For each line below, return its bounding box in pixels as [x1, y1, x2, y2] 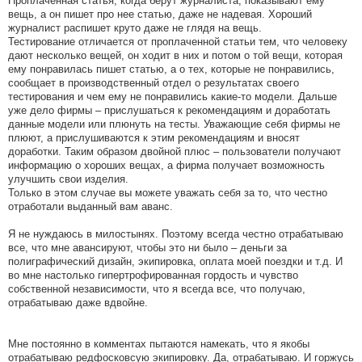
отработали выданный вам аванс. [8, 200, 173, 213]
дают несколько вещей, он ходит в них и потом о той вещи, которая [8, 49, 343, 62]
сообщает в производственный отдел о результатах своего [8, 77, 299, 90]
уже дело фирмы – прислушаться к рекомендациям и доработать [8, 104, 330, 117]
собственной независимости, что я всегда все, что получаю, [8, 283, 305, 296]
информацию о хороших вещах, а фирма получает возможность [8, 159, 325, 172]
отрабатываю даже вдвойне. [8, 297, 148, 309]
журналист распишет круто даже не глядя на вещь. [8, 22, 262, 35]
